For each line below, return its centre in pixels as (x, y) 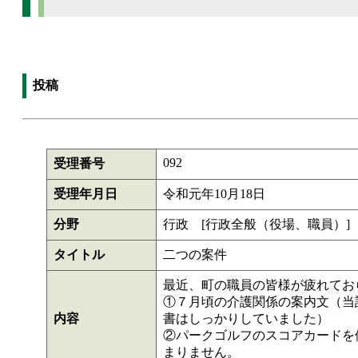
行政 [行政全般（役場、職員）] (257, 224)
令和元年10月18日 (214, 194)
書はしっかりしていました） (246, 318)
